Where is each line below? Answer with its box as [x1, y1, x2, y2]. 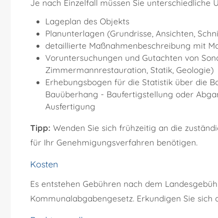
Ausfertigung [45, 101, 95, 112]
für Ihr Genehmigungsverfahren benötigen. [30, 137, 198, 148]
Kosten [30, 159, 58, 170]
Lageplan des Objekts [45, 16, 129, 27]
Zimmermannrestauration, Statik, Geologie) [45, 65, 214, 75]
